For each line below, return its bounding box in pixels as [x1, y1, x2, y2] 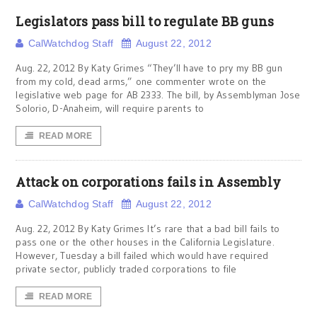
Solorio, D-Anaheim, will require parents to [16, 102, 204, 115]
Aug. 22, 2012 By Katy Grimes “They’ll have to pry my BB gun [16, 62, 282, 74]
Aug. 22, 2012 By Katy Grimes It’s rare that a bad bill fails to [16, 222, 280, 235]
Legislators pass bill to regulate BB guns [16, 13, 275, 30]
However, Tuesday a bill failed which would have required [16, 249, 269, 262]
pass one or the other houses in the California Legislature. [16, 236, 275, 248]
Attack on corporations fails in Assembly [16, 173, 282, 190]
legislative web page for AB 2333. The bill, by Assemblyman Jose [16, 88, 301, 101]
